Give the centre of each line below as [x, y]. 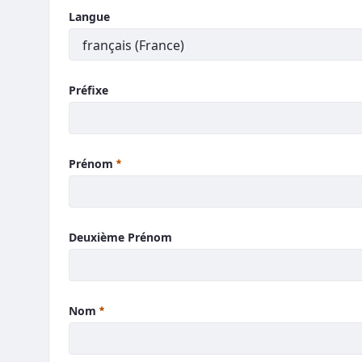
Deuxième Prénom [120, 237]
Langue [89, 17]
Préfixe [88, 90]
